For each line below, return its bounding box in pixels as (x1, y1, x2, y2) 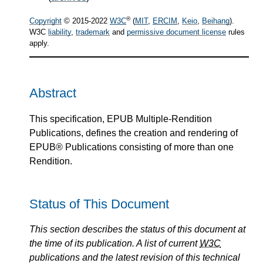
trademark (76, 28, 110, 37)
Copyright (29, 16, 62, 26)
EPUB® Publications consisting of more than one (29, 141, 234, 152)
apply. (29, 39, 49, 48)
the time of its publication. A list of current (29, 238, 200, 249)
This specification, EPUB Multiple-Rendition (29, 113, 212, 124)
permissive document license (127, 28, 226, 37)
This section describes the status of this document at (29, 224, 245, 235)
